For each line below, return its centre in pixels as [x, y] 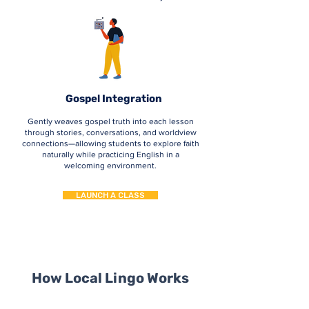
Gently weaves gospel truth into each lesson [110, 121]
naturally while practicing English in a [110, 154]
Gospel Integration [114, 99]
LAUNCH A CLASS [110, 195]
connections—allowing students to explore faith [110, 143]
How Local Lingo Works [110, 278]
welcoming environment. [110, 166]
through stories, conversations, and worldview [110, 132]
